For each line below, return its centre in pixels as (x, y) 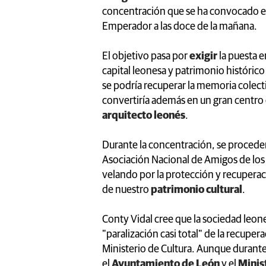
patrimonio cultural (197, 190)
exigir (204, 56)
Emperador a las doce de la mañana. (180, 26)
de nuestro (126, 190)
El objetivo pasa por (146, 56)
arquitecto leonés (144, 115)
